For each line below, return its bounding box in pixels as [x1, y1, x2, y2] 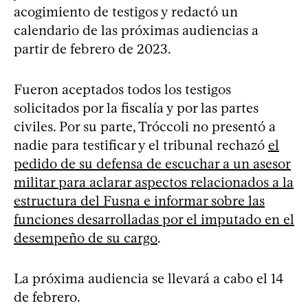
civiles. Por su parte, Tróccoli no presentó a [14, 118, 276, 135]
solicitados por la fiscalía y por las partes [14, 99, 258, 116]
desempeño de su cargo [14, 229, 157, 246]
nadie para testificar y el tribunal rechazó [14, 136, 268, 153]
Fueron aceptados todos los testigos [14, 80, 231, 98]
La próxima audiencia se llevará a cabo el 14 [14, 269, 283, 287]
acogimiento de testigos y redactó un [14, 3, 238, 20]
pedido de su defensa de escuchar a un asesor [14, 155, 291, 172]
